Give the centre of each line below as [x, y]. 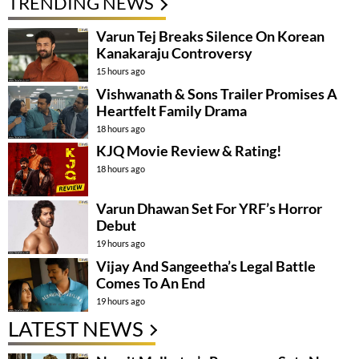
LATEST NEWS [76, 329]
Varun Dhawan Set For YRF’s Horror [209, 209]
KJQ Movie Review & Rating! [189, 151]
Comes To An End [151, 283]
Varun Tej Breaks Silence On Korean [210, 36]
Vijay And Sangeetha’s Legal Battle [206, 266]
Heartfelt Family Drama [171, 110]
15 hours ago [121, 71]
